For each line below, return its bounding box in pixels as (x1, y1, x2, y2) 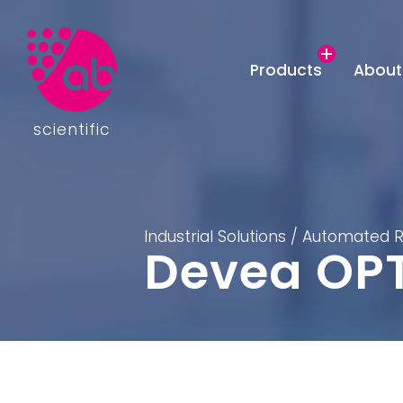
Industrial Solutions (144, 226, 286, 247)
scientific (33, 119, 111, 140)
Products (250, 59, 322, 81)
